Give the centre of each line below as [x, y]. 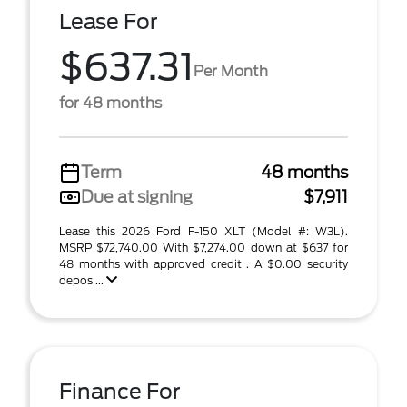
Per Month [231, 71]
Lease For [109, 22]
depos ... [83, 280]
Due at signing [137, 197]
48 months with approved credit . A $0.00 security [203, 264]
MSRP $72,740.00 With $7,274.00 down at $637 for [203, 248]
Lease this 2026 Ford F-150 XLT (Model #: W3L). [203, 231]
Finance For [120, 392]
